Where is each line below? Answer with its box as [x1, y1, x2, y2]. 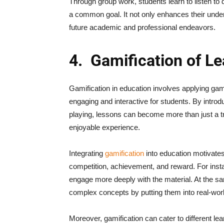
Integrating [69, 149, 105, 157]
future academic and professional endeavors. [69, 23, 215, 31]
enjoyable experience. [69, 123, 140, 131]
